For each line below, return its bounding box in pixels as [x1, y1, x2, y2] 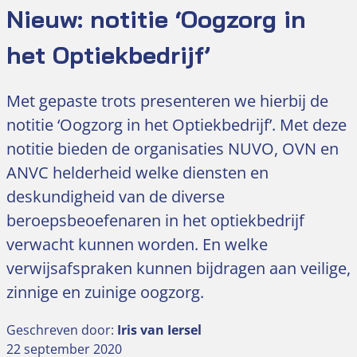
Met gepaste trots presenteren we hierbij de [6, 90, 328, 112]
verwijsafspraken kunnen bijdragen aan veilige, [6, 257, 351, 280]
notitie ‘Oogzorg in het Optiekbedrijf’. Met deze [6, 114, 347, 136]
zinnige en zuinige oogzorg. [6, 281, 204, 304]
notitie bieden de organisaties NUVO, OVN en [6, 138, 339, 160]
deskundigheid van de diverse [6, 186, 225, 208]
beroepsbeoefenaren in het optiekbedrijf [6, 210, 304, 232]
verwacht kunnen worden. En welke [6, 233, 268, 256]
